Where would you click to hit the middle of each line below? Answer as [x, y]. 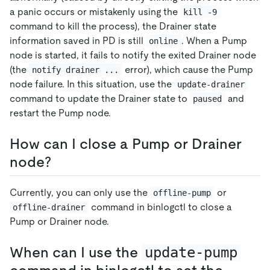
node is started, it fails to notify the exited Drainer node [133, 55]
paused [208, 99]
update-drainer [211, 84]
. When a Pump [215, 40]
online [164, 41]
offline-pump [182, 193]
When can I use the [76, 252]
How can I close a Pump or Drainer [126, 143]
